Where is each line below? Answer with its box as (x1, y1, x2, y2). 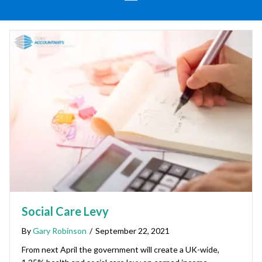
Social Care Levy (22, 204, 109, 219)
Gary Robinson (33, 226, 87, 236)
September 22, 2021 (95, 226, 170, 236)
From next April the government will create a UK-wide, (22, 244, 219, 255)
